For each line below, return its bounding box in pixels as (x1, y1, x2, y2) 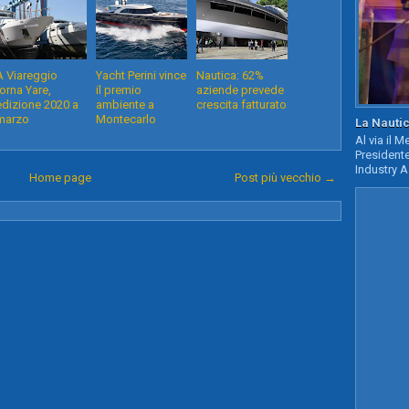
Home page (28, 171, 91, 184)
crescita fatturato (196, 98, 287, 111)
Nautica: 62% (196, 68, 264, 82)
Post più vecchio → (235, 171, 336, 184)
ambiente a (96, 98, 154, 111)
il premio (96, 83, 142, 97)
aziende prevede (196, 83, 284, 97)
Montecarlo (96, 112, 156, 126)
